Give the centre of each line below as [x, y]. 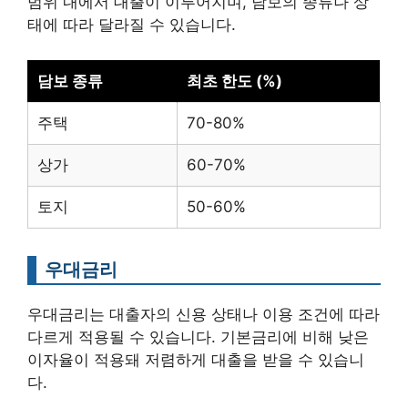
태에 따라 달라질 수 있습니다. [132, 25]
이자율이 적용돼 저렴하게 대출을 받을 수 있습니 [196, 359]
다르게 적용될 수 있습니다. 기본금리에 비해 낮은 [198, 337]
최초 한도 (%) [235, 81]
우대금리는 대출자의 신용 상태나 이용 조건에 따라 [204, 314]
